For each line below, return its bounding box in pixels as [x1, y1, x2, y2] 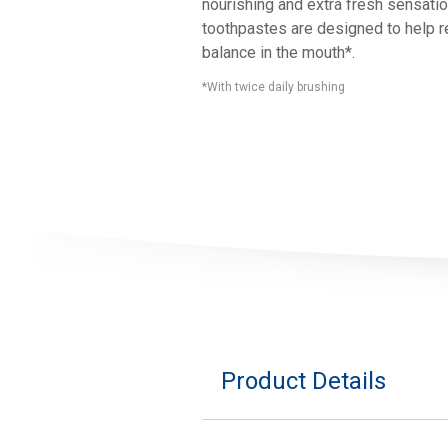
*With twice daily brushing [202, 80, 345, 94]
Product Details [220, 367, 386, 395]
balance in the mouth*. [202, 43, 355, 62]
